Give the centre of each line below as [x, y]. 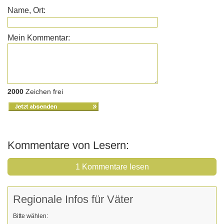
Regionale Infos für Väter [73, 199]
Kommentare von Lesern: [68, 145]
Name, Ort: [26, 10]
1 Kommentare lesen [112, 167]
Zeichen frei [43, 92]
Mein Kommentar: [39, 38]
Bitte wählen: [30, 216]
